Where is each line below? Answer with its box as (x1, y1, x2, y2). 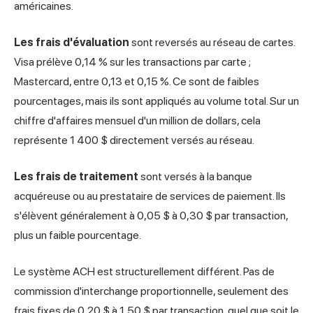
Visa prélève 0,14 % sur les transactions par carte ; (14, 55, 251, 69)
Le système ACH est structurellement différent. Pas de (14, 265, 275, 279)
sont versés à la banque (138, 170, 252, 184)
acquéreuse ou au (14, 189, 100, 203)
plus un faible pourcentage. (14, 228, 141, 242)
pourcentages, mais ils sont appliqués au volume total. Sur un (14, 94, 299, 108)
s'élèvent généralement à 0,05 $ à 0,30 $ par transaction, (14, 209, 288, 223)
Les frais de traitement (14, 170, 138, 184)
